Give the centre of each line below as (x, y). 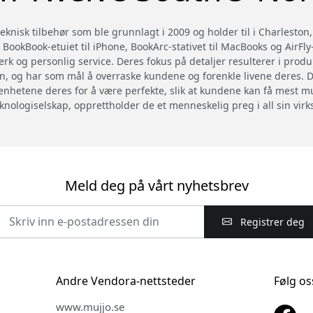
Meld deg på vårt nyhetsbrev (156, 185)
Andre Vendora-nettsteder (125, 281)
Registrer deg (271, 221)
